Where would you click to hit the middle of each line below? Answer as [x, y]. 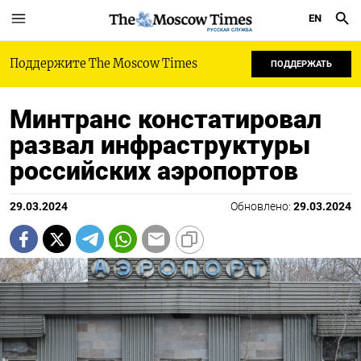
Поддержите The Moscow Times [104, 64]
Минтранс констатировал [166, 119]
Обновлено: [262, 207]
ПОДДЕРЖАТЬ [301, 64]
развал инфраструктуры [160, 145]
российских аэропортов [154, 171]
